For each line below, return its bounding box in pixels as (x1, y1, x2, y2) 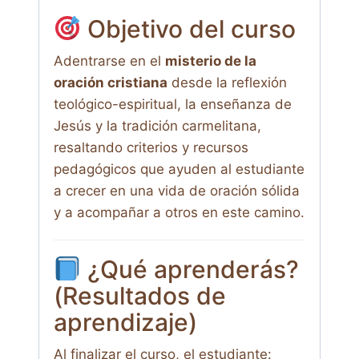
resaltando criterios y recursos (54, 139, 248, 156)
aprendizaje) (54, 308, 197, 337)
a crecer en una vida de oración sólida (54, 183, 300, 200)
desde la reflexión (167, 75, 287, 91)
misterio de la (165, 53, 256, 70)
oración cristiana (54, 75, 167, 91)
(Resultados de (54, 281, 226, 311)
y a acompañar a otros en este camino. (54, 204, 305, 221)
